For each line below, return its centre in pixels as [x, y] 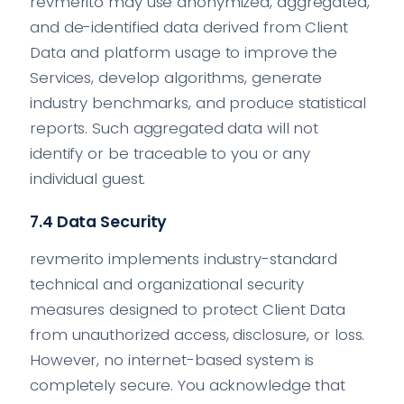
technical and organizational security [167, 285]
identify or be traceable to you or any [170, 154]
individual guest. [88, 179]
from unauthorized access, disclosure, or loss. [197, 335]
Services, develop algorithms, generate [176, 78]
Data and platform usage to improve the [184, 53]
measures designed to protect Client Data [188, 310]
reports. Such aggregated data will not [174, 129]
